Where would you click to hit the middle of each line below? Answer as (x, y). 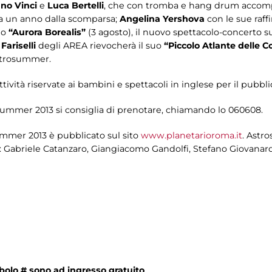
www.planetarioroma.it (192, 135)
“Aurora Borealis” (47, 32)
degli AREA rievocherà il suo (101, 45)
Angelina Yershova (163, 19)
